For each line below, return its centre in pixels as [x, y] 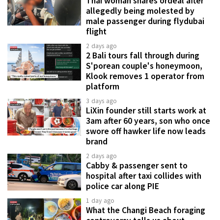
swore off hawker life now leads [146, 131]
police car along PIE [123, 186]
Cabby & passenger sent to [137, 166]
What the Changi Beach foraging [146, 210]
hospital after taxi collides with [144, 176]
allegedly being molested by [140, 11]
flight [96, 32]
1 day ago [100, 201]
